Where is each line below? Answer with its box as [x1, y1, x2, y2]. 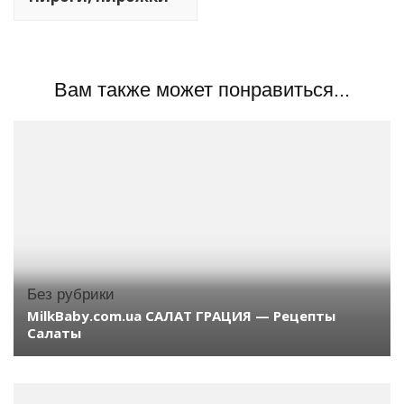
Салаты [27, 324, 81, 343]
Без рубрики [27, 286, 115, 304]
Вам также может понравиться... [54, 78, 350, 101]
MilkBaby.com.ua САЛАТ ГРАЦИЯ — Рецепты [27, 307, 335, 326]
